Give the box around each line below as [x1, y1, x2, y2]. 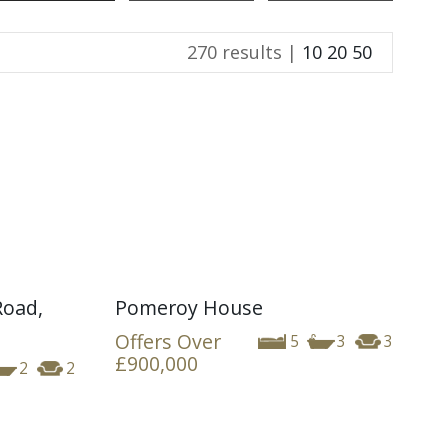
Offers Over [114, 327, 221, 355]
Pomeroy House [114, 293, 263, 321]
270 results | [187, 40, 302, 64]
